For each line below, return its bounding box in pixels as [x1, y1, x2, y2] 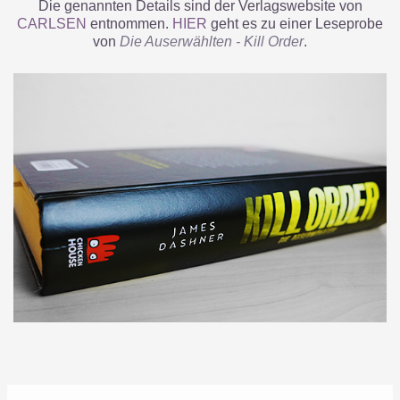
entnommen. [87, 16, 172, 32]
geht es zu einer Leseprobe [207, 16, 383, 32]
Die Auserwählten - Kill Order [120, 34, 304, 50]
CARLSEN [17, 16, 87, 32]
